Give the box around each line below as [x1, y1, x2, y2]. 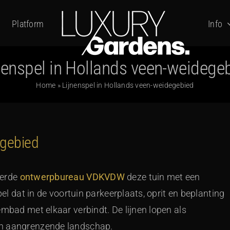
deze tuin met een [124, 171, 200, 182]
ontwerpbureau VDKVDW [20, 171, 125, 182]
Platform [12, 18, 44, 29]
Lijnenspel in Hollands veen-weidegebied [62, 81, 194, 89]
